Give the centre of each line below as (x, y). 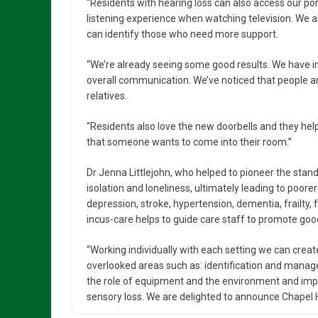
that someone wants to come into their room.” (189, 142)
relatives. (107, 96)
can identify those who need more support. (182, 34)
